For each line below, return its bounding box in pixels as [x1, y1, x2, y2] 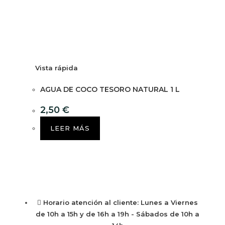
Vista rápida [35, 64, 78, 72]
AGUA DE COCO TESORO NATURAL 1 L [40, 85, 180, 94]
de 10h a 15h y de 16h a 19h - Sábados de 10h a [36, 209, 199, 218]
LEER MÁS [50, 124, 90, 133]
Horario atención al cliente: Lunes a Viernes [43, 198, 198, 206]
